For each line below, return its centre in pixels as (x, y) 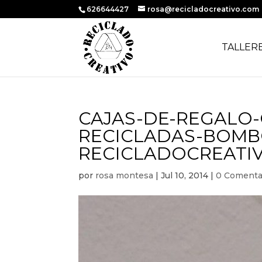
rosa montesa (125, 175)
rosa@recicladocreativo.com (204, 9)
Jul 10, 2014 (185, 175)
